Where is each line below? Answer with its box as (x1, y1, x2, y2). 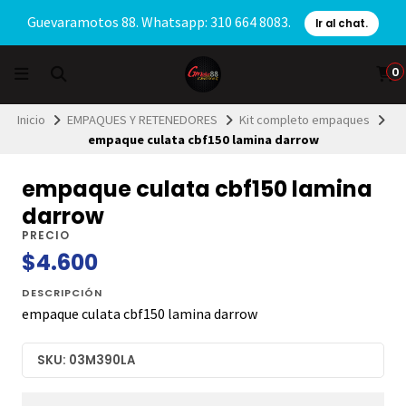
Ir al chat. (315, 15, 368, 31)
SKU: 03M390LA (37, 351, 135, 369)
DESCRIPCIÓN (22, 285, 102, 301)
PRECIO (22, 227, 70, 244)
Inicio (17, 111, 45, 128)
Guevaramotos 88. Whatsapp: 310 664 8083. (27, 13, 294, 31)
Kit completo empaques (239, 111, 370, 128)
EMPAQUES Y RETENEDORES (67, 111, 217, 128)
